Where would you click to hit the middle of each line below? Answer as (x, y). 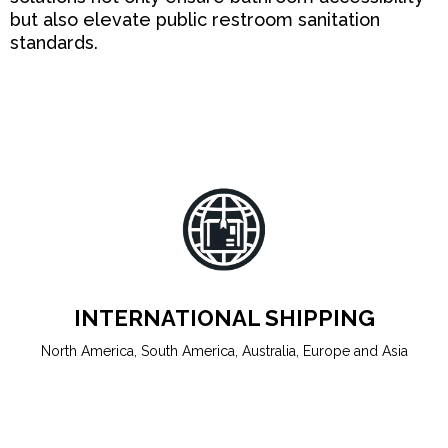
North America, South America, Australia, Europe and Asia (224, 351)
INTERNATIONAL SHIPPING (224, 318)
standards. (54, 43)
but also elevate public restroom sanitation (195, 20)
